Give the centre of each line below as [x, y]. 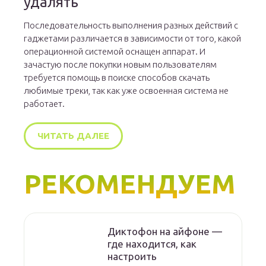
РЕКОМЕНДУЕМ [130, 184]
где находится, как [152, 244]
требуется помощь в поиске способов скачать [117, 78]
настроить [132, 256]
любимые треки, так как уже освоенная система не [126, 91]
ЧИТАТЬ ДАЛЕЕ [74, 136]
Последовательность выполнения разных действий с [131, 26]
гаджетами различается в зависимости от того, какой [133, 39]
